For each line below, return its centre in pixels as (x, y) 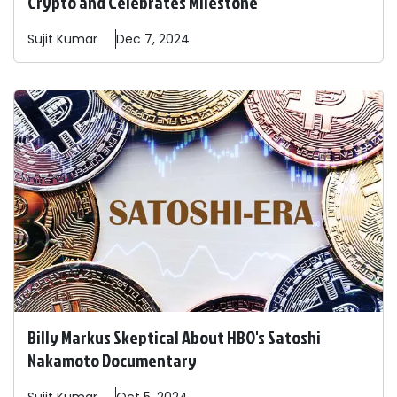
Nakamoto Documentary (112, 360)
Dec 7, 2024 (153, 39)
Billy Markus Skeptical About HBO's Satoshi (174, 337)
